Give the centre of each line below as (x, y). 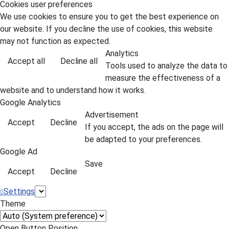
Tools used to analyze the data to (166, 66)
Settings (19, 191)
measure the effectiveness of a (163, 78)
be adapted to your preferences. (143, 139)
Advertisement (112, 115)
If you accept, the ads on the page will (154, 127)
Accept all (26, 61)
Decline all (79, 61)
